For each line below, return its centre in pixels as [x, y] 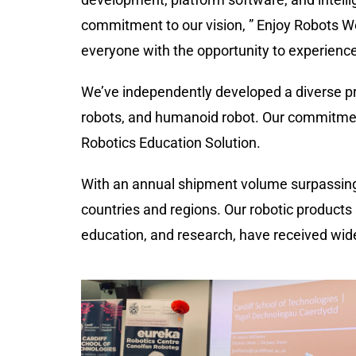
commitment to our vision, [165, 25]
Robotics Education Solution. [171, 143]
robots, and [116, 118]
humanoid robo [203, 118]
